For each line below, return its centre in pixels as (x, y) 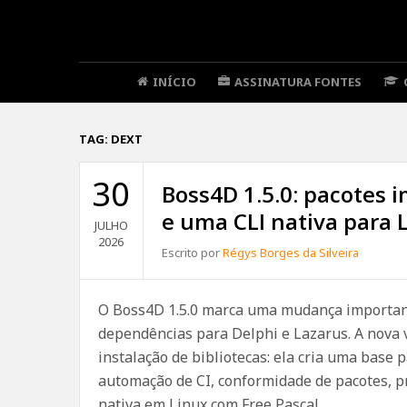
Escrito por (192, 253)
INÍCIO (174, 82)
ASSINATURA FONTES (298, 82)
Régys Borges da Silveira (290, 253)
